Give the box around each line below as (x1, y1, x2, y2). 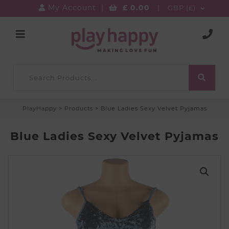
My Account (45, 3, 96, 12)
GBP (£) (167, 4, 196, 12)
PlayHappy (22, 104, 57, 112)
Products (64, 104, 93, 112)
